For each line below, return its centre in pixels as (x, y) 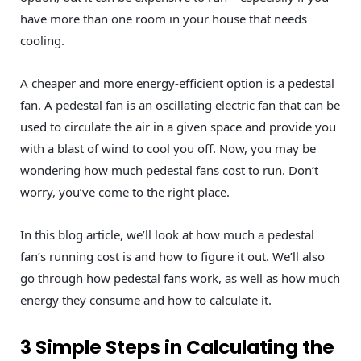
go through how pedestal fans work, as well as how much (180, 278)
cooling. (42, 41)
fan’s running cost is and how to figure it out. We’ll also (172, 257)
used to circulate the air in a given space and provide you (178, 127)
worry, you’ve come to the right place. (125, 192)
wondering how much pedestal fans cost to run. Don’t (169, 170)
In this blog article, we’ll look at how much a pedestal (167, 235)
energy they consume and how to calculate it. (146, 300)
